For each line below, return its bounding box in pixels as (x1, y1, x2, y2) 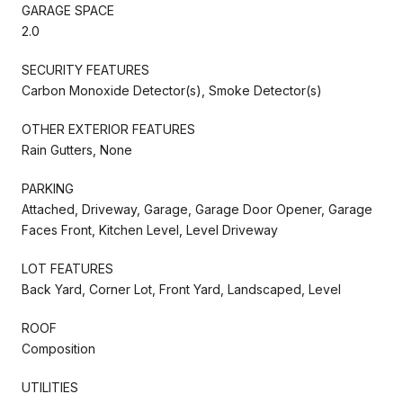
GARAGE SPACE (22, 2, 114, 18)
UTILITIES (22, 379, 78, 395)
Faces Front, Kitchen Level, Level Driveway (22, 221, 278, 237)
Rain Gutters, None (22, 141, 132, 157)
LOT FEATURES (22, 260, 113, 276)
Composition (22, 340, 95, 356)
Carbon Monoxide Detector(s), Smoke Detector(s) (22, 82, 322, 98)
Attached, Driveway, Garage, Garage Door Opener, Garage (22, 201, 372, 217)
